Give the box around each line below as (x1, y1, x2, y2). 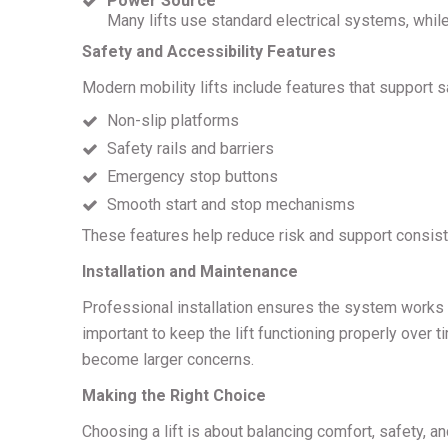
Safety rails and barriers (107, 139, 278, 158)
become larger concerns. (82, 350, 254, 369)
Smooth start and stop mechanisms (107, 195, 359, 214)
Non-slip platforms (107, 111, 243, 130)
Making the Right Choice (82, 386, 266, 405)
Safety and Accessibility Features (82, 42, 336, 61)
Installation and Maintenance (82, 262, 298, 281)
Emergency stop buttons (107, 167, 282, 186)
